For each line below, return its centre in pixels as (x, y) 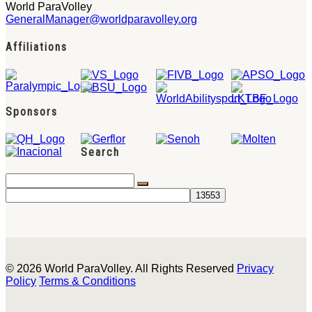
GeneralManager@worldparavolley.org (101, 19)
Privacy (255, 269)
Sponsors (32, 111)
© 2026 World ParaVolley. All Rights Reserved (121, 269)
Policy (21, 281)
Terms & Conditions (87, 281)
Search (100, 152)
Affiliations (37, 47)
